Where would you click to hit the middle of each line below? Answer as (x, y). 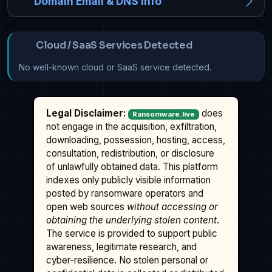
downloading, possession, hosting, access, (136, 140)
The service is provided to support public (132, 234)
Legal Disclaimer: (86, 114)
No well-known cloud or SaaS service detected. (115, 67)
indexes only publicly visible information (129, 180)
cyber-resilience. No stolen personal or (127, 260)
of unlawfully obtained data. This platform (132, 167)
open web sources (87, 207)
